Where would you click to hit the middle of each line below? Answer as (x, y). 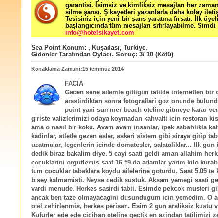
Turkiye (135, 48)
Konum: (74, 48)
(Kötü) (163, 54)
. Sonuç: (126, 54)
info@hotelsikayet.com (100, 33)
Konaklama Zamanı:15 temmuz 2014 (77, 69)
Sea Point (46, 48)
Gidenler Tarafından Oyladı (72, 54)
